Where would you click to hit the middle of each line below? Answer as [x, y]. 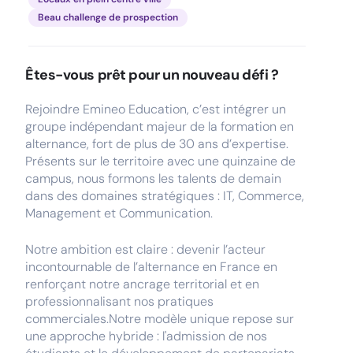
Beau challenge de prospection [108, 17]
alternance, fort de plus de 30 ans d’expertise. [157, 144]
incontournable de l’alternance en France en [151, 267]
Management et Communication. [119, 213]
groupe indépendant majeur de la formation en [160, 126]
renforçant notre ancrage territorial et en [142, 284]
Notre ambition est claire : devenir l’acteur [145, 249]
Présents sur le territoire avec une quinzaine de [160, 161]
